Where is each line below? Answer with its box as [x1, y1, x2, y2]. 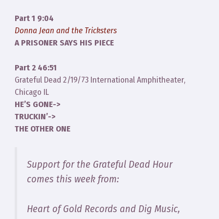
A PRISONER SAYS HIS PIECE [15, 38, 114, 48]
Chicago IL [15, 87, 49, 97]
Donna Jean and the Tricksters [15, 25, 117, 36]
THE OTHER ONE [15, 123, 70, 134]
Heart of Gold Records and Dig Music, [27, 202, 180, 215]
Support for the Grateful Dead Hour [27, 158, 173, 170]
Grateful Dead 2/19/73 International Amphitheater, [15, 74, 185, 85]
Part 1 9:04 [15, 13, 54, 23]
